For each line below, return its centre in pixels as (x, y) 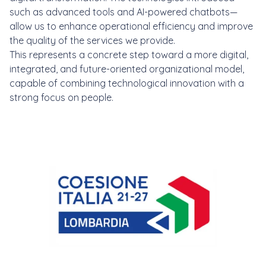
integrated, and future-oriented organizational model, (127, 69)
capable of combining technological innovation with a (127, 83)
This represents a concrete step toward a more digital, (129, 55)
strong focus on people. (61, 97)
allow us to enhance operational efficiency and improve (131, 26)
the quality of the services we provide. (92, 40)
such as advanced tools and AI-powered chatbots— (123, 12)
